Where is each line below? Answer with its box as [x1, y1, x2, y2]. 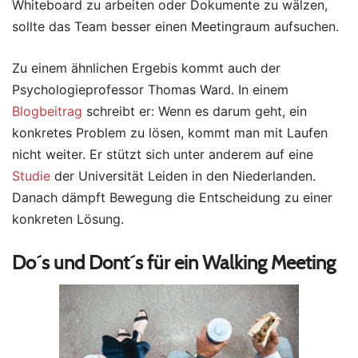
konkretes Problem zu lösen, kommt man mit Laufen [12, 125, 328, 141]
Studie [12, 168, 50, 185]
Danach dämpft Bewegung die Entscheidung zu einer [12, 189, 332, 206]
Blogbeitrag [12, 103, 82, 120]
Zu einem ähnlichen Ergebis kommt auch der [12, 60, 280, 77]
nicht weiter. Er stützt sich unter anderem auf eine [12, 146, 313, 163]
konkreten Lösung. [12, 211, 124, 228]
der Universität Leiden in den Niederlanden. [50, 168, 316, 185]
